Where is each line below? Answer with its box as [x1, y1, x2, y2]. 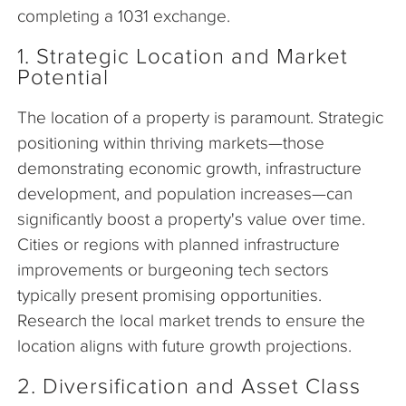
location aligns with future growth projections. [17, 336, 352, 356]
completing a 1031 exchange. [17, 6, 230, 26]
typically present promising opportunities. [17, 285, 322, 305]
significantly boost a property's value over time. [17, 209, 365, 229]
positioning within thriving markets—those [17, 133, 324, 153]
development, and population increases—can [17, 184, 353, 204]
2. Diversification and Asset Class [17, 374, 361, 399]
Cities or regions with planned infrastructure [17, 235, 340, 255]
